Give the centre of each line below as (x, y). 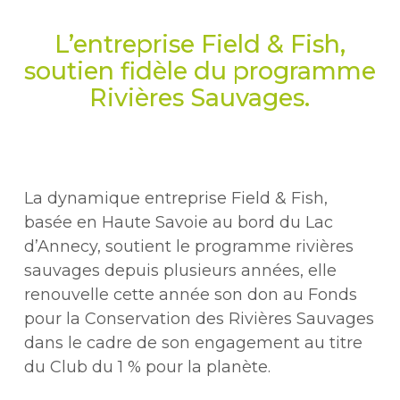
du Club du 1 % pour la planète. (148, 367)
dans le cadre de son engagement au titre (194, 342)
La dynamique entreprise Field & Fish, (176, 198)
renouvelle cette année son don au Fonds (191, 294)
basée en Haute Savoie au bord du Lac (179, 222)
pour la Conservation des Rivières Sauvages (200, 318)
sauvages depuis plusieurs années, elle (181, 270)
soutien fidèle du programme (200, 71)
